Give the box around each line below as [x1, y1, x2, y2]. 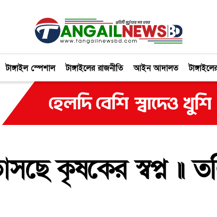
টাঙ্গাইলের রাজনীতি [66, 62, 123, 74]
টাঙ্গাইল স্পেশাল [6, 62, 55, 74]
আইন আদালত [134, 62, 178, 74]
